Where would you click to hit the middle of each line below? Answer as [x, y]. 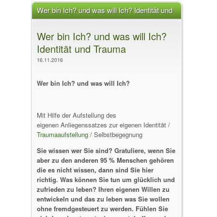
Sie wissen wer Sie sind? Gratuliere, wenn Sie [106, 150]
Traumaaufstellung [62, 134]
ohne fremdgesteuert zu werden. [86, 209]
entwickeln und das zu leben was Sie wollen [103, 199]
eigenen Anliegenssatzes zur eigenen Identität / [103, 125]
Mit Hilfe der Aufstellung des [77, 115]
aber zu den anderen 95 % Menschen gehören [105, 160]
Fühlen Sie [152, 209]
